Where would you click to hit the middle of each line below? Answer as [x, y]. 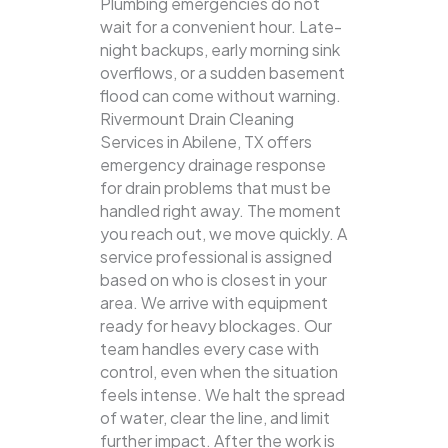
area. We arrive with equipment [214, 303]
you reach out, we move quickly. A [223, 234]
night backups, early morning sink [220, 50]
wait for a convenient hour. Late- [221, 27]
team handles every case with [209, 349]
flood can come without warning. [220, 96]
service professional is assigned [216, 257]
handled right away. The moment [220, 211]
